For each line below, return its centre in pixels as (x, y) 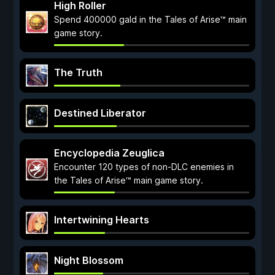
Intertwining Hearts (102, 220)
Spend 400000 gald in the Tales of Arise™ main (150, 19)
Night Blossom (89, 260)
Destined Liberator (100, 113)
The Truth (78, 72)
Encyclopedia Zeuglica (109, 153)
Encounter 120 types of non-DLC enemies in (144, 167)
